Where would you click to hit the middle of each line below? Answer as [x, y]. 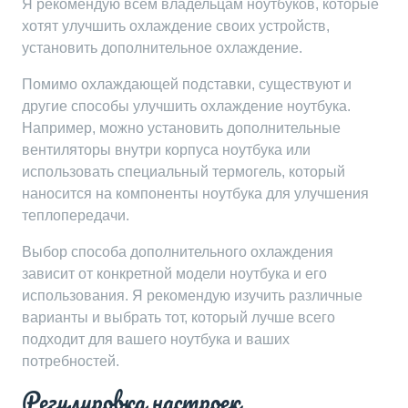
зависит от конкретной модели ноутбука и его [174, 274]
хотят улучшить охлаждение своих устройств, [176, 26]
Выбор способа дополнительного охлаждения [178, 252]
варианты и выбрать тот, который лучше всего [178, 317]
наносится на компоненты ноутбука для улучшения [195, 194]
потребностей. [71, 361]
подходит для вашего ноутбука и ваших [156, 339]
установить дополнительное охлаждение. [162, 48]
